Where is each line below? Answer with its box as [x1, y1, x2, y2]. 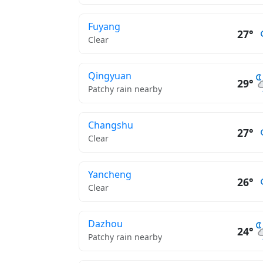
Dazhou [88, 217, 123, 230]
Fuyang [88, 20, 120, 33]
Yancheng [88, 168, 131, 181]
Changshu [88, 119, 133, 131]
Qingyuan [88, 69, 131, 82]
